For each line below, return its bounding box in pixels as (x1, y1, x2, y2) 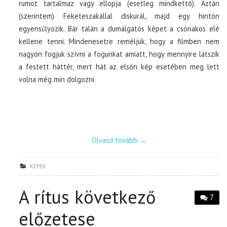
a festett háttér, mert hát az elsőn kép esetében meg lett (19, 61, 219, 71)
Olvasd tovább (91, 135, 139, 145)
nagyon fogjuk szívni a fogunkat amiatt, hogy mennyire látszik (19, 49, 219, 59)
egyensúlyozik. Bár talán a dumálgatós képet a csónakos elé (19, 23, 219, 33)
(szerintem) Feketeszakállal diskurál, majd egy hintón (19, 11, 219, 21)
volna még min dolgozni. (19, 74, 96, 84)
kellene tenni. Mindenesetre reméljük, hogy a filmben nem (19, 36, 219, 46)
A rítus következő (19, 184, 156, 209)
